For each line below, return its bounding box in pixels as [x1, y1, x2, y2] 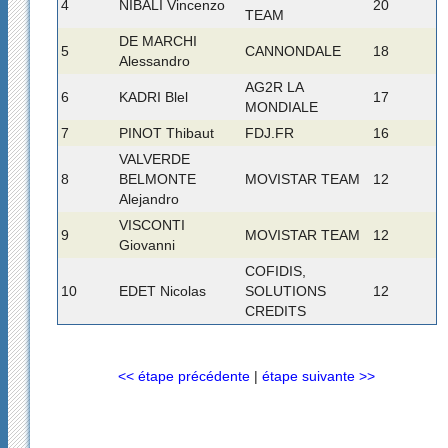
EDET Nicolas [118, 282, 206, 299]
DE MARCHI [118, 32, 197, 49]
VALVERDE [118, 150, 190, 167]
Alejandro [118, 190, 179, 207]
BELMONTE [118, 170, 196, 187]
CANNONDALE [244, 42, 341, 59]
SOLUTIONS [244, 282, 326, 299]
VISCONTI [118, 216, 185, 233]
